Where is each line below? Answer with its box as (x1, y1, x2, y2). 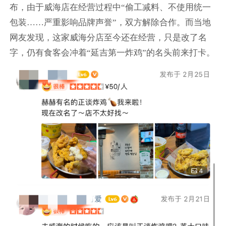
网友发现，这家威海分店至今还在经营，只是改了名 (9, 33, 207, 43)
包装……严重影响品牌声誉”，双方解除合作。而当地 (9, 18, 211, 28)
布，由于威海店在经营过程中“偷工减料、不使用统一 (9, 3, 211, 13)
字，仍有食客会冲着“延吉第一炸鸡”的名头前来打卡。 (9, 48, 215, 58)
